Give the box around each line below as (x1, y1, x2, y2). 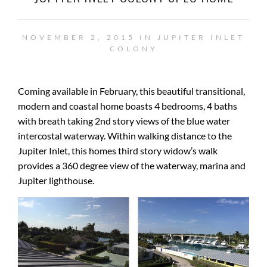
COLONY (109, 44, 158, 53)
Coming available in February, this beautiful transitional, (18, 85, 245, 97)
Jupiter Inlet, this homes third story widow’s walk (18, 145, 218, 156)
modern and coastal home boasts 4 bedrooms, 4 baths (18, 100, 237, 111)
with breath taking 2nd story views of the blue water (18, 115, 230, 126)
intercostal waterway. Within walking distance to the (18, 130, 232, 141)
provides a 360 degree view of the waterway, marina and (18, 160, 246, 171)
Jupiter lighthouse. (18, 175, 94, 186)
